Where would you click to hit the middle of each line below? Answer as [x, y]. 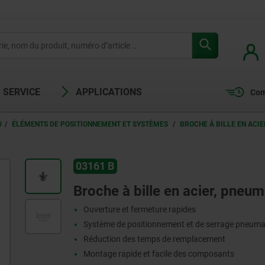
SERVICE [22, 92]
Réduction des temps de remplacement [155, 239]
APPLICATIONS [109, 92]
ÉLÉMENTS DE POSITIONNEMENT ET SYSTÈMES [91, 124]
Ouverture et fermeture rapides [140, 210]
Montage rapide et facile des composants [159, 254]
